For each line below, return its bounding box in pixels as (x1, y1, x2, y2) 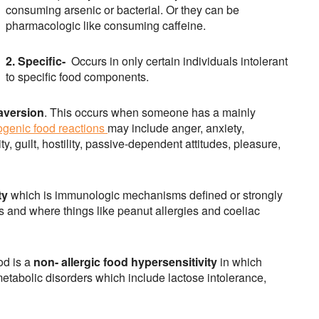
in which (220, 253, 265, 271)
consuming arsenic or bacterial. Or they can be (6, 1, 239, 19)
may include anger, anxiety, (108, 120, 244, 137)
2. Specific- (6, 53, 68, 70)
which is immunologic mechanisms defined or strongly (8, 187, 283, 204)
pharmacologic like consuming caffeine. (6, 17, 206, 34)
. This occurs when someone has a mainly (44, 104, 256, 121)
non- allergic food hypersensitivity (33, 253, 220, 271)
